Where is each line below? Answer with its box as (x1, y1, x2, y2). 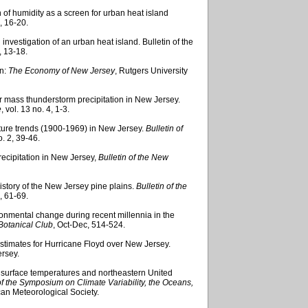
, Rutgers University (115, 65, 188, 76)
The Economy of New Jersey (8, 65, 115, 76)
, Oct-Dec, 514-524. (53, 219, 125, 230)
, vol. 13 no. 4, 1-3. (1, 104, 69, 114)
